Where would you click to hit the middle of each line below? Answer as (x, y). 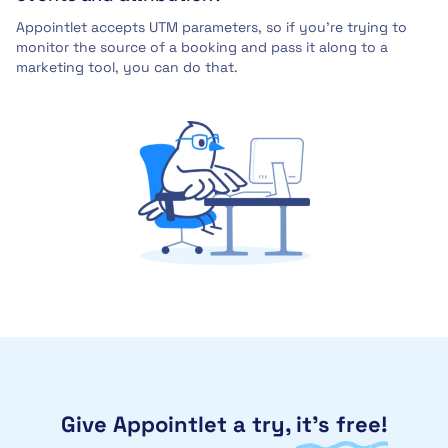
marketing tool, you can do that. (127, 67)
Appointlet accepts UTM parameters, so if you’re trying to (211, 27)
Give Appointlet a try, (178, 424)
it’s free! (341, 424)
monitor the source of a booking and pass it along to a (202, 47)
